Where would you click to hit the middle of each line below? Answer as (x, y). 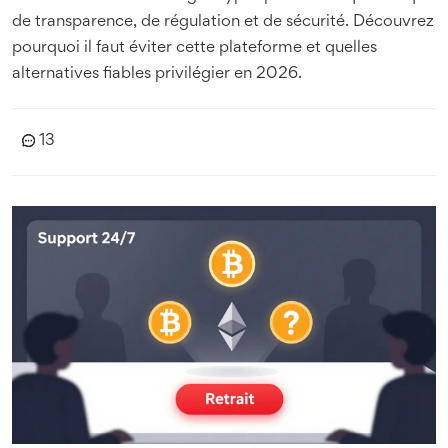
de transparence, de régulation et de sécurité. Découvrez (223, 22)
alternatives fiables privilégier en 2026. (157, 74)
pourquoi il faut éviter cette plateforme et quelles (194, 48)
